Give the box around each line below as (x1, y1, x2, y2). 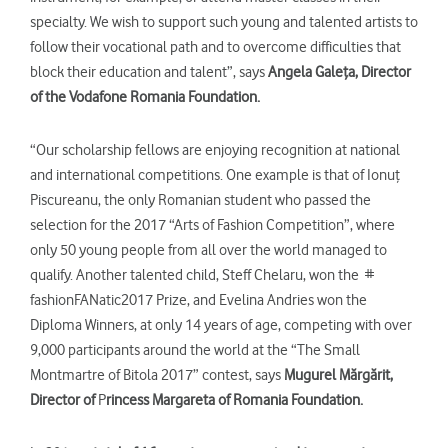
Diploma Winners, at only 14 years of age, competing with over (30, 315, 412, 334)
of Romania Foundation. (218, 390, 363, 409)
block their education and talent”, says (30, 62, 268, 81)
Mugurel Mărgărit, (284, 365, 393, 384)
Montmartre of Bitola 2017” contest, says (30, 365, 284, 384)
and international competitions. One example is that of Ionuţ (30, 165, 400, 184)
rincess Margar (106, 390, 195, 409)
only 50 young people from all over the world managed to (30, 240, 387, 259)
